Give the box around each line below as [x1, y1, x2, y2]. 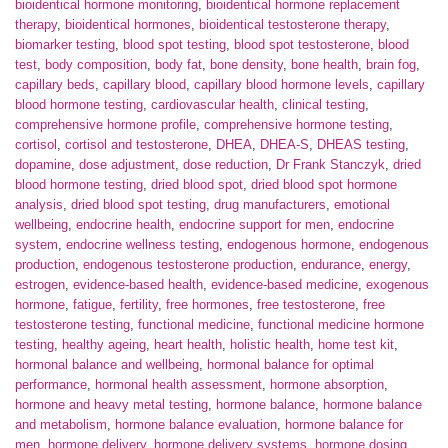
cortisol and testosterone [65, 137, 208, 153]
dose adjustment [79, 157, 175, 173]
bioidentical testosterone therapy [199, 17, 386, 33]
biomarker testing [15, 37, 115, 53]
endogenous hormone [227, 237, 351, 253]
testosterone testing [15, 317, 130, 333]
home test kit [318, 337, 394, 353]
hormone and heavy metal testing [15, 397, 208, 413]
